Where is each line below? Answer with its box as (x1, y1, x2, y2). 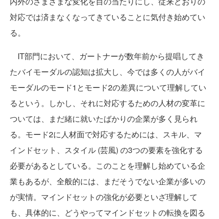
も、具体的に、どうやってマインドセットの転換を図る (10, 207, 205, 218)
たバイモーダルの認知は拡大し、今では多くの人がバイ (10, 66, 205, 77)
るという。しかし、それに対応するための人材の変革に (10, 97, 205, 109)
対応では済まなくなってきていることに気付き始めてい (10, 11, 205, 22)
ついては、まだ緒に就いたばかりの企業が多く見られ (10, 113, 197, 124)
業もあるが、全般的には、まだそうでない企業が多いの (10, 175, 205, 187)
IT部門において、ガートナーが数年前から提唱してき (10, 50, 204, 62)
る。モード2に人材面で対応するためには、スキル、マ (10, 129, 202, 140)
